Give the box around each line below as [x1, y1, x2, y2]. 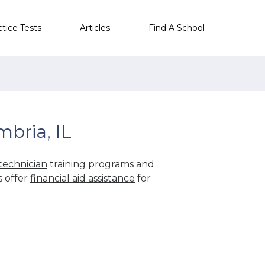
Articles [80, 22, 110, 33]
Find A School [148, 22, 205, 33]
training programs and [47, 158, 154, 170]
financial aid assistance [30, 172, 135, 184]
